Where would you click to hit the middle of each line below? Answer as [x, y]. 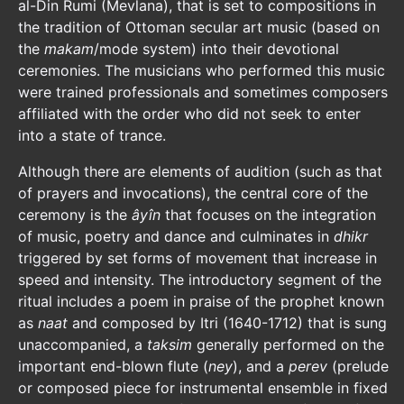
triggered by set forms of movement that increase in [197, 258]
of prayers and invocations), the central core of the [193, 193]
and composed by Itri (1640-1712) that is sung [230, 323]
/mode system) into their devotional [216, 49]
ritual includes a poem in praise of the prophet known [201, 301]
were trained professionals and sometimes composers [203, 92]
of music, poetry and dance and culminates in [176, 236]
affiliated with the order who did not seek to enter [189, 114]
